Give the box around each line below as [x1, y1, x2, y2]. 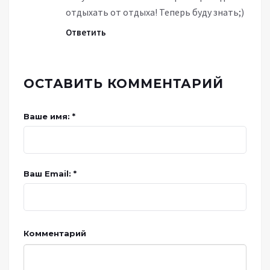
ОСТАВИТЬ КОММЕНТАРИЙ [24, 76, 224, 91]
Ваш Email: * [24, 169, 77, 178]
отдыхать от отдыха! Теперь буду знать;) [66, 6, 244, 18]
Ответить [66, 27, 106, 38]
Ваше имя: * [24, 111, 75, 121]
